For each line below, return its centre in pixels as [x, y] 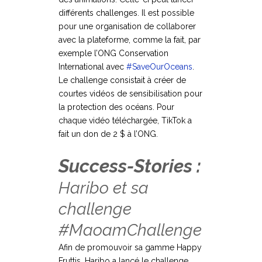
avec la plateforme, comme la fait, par [130, 40]
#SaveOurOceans [159, 67]
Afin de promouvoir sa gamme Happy [130, 248]
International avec [92, 67]
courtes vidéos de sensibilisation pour [130, 94]
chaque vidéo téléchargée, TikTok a [125, 121]
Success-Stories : [130, 166]
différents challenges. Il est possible [126, 13]
